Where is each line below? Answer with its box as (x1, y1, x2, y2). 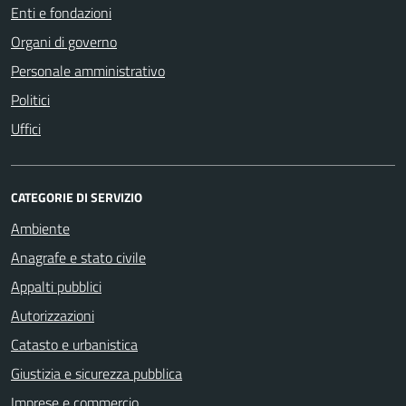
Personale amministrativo (11, 59, 165, 82)
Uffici (11, 117, 41, 140)
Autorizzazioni (11, 304, 94, 326)
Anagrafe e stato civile (11, 246, 146, 268)
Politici (11, 88, 50, 111)
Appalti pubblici (11, 275, 101, 297)
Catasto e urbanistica (11, 333, 138, 355)
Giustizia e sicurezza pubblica (11, 362, 182, 384)
